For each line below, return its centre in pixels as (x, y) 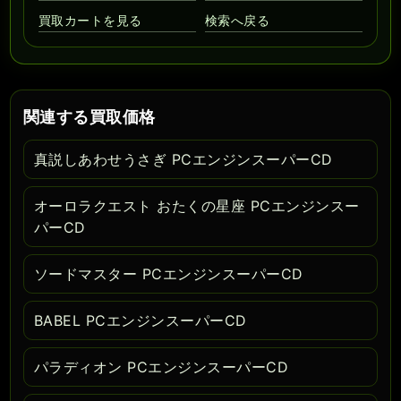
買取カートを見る (90, 21)
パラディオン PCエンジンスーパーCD (162, 367)
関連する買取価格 (90, 117)
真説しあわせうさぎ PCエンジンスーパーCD (183, 160)
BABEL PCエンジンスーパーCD (141, 321)
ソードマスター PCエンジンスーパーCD (169, 274)
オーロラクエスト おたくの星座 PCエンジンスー (197, 206)
